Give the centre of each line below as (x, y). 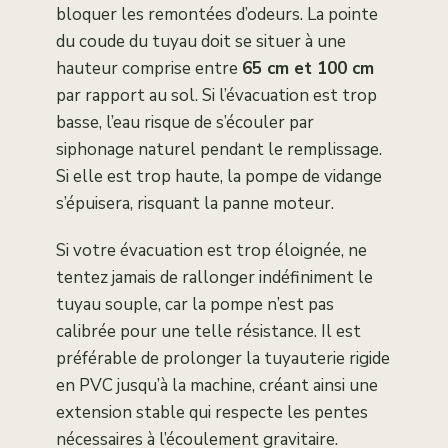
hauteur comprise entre (149, 69)
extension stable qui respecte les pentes (212, 413)
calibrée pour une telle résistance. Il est (208, 332)
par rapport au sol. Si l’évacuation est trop (216, 96)
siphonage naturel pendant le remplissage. (219, 150)
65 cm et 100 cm (308, 69)
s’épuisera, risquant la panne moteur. (195, 204)
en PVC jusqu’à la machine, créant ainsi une (217, 386)
